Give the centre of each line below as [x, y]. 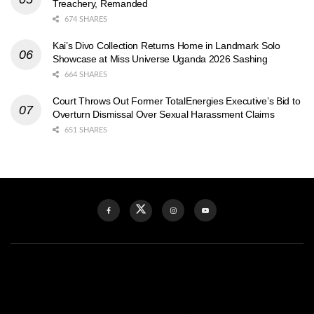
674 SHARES [85, 19]
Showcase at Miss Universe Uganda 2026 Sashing [160, 59]
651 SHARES [85, 130]
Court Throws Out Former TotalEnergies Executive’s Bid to [177, 101]
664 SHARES [85, 74]
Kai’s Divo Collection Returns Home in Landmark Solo [166, 45]
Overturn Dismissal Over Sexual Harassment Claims [164, 114]
